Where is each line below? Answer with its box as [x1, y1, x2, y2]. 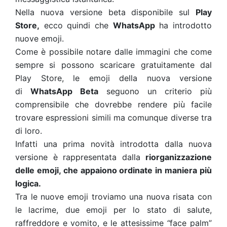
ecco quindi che [40, 20, 113, 30]
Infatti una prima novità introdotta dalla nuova [15, 139, 212, 149]
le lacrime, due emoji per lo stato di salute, [15, 205, 212, 215]
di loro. [15, 126, 42, 136]
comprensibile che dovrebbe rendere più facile [15, 99, 212, 109]
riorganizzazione [145, 152, 212, 162]
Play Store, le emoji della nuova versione [15, 73, 212, 83]
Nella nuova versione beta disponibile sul [15, 7, 196, 17]
